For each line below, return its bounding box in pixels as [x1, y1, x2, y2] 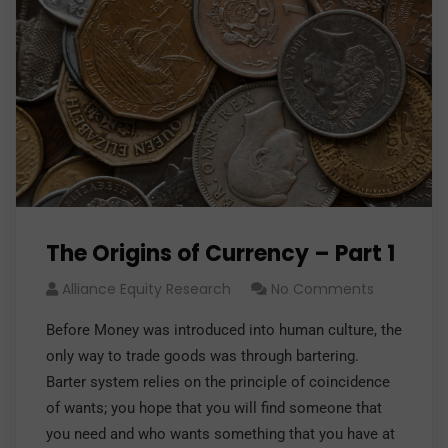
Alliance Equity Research [62, 279, 231, 299]
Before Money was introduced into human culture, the [46, 321, 402, 339]
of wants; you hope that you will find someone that [46, 399, 382, 417]
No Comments [271, 279, 374, 299]
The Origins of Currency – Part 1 [46, 238, 395, 269]
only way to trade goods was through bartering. [46, 347, 359, 365]
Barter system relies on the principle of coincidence [46, 373, 390, 391]
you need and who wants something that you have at [46, 425, 395, 443]
